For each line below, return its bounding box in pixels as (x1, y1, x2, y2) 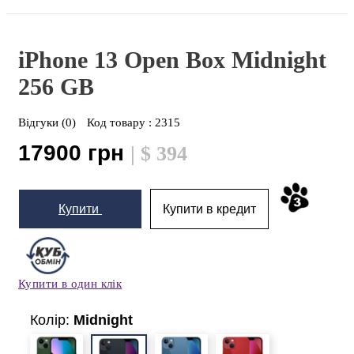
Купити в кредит (163, 202, 256, 217)
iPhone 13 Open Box (18, 47, 232, 73)
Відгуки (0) (18, 116, 79, 130)
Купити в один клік (18, 277, 122, 291)
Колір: (30, 312, 73, 329)
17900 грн (18, 141, 130, 166)
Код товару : (87, 116, 155, 130)
